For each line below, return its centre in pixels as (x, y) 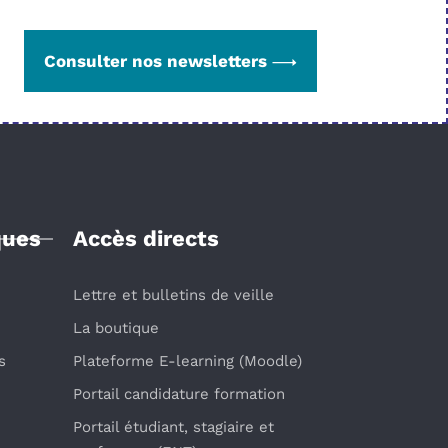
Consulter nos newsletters (156, 60)
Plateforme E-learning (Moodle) (187, 360)
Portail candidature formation (179, 393)
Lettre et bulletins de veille (173, 294)
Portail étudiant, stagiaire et (173, 426)
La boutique (116, 327)
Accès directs (146, 238)
